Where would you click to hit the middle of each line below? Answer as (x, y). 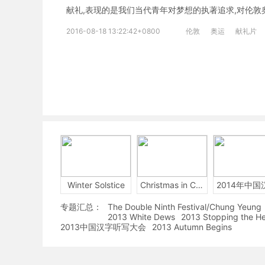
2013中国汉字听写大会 (103, 227)
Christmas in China (199, 185)
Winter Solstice (96, 185)
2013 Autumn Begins (192, 227)
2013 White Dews (141, 217)
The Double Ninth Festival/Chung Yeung (185, 207)
